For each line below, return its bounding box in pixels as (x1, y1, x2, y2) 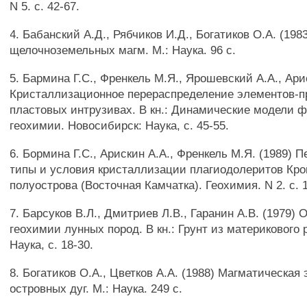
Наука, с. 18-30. (10, 238, 94, 251)
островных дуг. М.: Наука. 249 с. (10, 282, 183, 295)
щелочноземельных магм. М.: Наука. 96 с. (10, 43, 236, 57)
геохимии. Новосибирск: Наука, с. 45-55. (10, 119, 230, 132)
